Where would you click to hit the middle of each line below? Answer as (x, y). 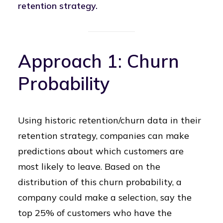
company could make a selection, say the (105, 197)
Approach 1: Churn (99, 61)
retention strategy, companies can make (104, 136)
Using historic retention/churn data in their (110, 120)
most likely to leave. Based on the (89, 167)
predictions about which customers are (101, 151)
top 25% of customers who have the (95, 213)
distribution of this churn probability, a (100, 182)
